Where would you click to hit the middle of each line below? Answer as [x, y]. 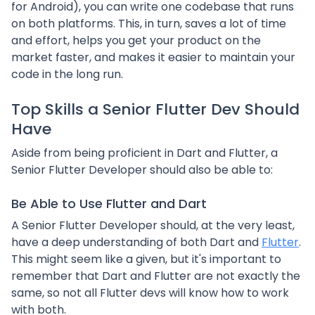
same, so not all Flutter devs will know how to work [150, 293]
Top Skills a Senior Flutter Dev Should [155, 109]
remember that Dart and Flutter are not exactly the [156, 276]
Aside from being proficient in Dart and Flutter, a [144, 153]
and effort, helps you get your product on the [136, 40]
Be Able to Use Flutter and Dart [109, 204]
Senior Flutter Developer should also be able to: [142, 170]
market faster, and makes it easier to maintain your [153, 57]
